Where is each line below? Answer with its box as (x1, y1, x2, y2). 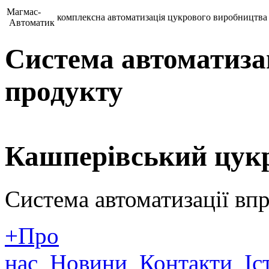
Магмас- (7, 7, 41, 17)
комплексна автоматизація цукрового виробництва (57, 12, 267, 22)
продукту (5, 76, 123, 107)
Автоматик (7, 17, 55, 28)
